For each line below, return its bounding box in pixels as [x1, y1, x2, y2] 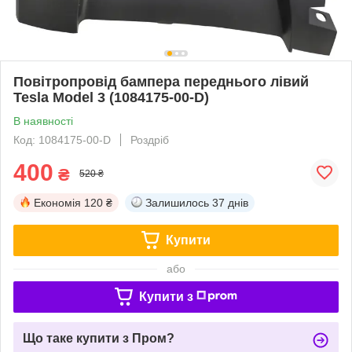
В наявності [13, 114, 73, 127]
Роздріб [130, 133, 169, 146]
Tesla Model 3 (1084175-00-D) [13, 89, 209, 105]
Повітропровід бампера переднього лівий [13, 73, 309, 90]
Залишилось [145, 196, 209, 209]
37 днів [212, 196, 248, 209]
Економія [34, 196, 81, 209]
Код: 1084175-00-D [13, 133, 111, 146]
